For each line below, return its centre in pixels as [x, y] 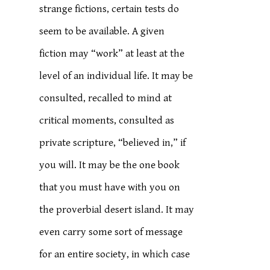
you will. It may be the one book [110, 165]
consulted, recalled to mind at [106, 98]
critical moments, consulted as [107, 121]
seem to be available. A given [102, 31]
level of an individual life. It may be [116, 76]
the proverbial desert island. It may [117, 210]
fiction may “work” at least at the [112, 54]
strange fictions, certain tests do [109, 9]
